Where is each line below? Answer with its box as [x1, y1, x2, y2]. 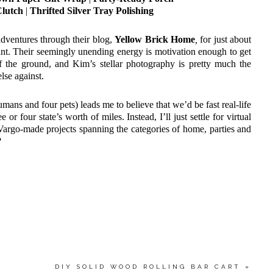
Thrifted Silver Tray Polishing [30, 5, 154, 16]
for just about [197, 34, 252, 45]
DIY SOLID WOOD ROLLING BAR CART [55, 263, 241, 270]
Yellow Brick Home [115, 34, 195, 45]
